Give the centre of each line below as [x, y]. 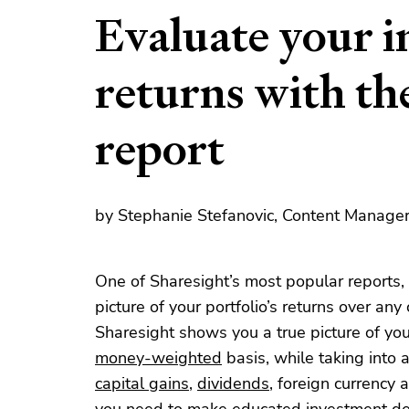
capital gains [142, 383]
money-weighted [158, 358]
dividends [233, 383]
